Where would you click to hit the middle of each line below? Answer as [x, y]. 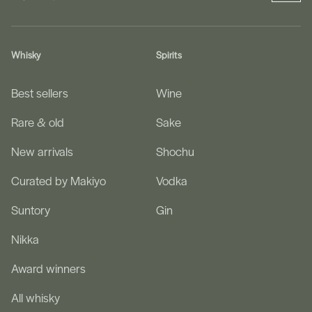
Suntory [31, 210]
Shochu [175, 151]
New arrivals [42, 151]
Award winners [48, 268]
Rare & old [38, 122]
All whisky [36, 298]
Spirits [169, 55]
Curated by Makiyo [58, 181]
